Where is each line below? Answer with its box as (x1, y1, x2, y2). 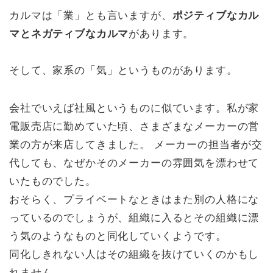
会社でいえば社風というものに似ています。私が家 (9, 102, 260, 115)
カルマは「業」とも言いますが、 (9, 10, 172, 22)
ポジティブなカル (172, 10, 260, 22)
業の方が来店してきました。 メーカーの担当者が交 (9, 139, 263, 151)
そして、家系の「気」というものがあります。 (9, 65, 238, 77)
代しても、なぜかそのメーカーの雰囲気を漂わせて (9, 157, 260, 169)
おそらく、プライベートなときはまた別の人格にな (9, 194, 260, 206)
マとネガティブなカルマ (9, 28, 129, 40)
